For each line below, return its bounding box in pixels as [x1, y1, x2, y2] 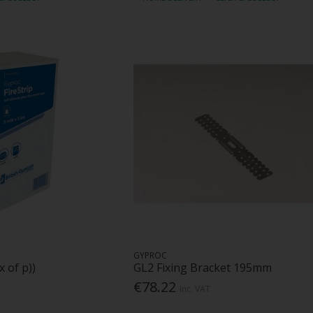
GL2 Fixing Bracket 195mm [133, 259, 272, 275]
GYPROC [133, 249, 167, 261]
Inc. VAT [179, 282, 210, 295]
